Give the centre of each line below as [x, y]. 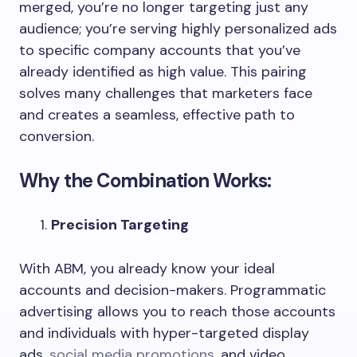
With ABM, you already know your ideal [147, 268]
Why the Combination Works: [145, 180]
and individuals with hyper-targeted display [164, 333]
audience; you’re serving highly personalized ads [178, 28]
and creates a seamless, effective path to [157, 114]
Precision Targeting [120, 224]
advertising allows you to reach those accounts [177, 311]
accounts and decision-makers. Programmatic [173, 290]
